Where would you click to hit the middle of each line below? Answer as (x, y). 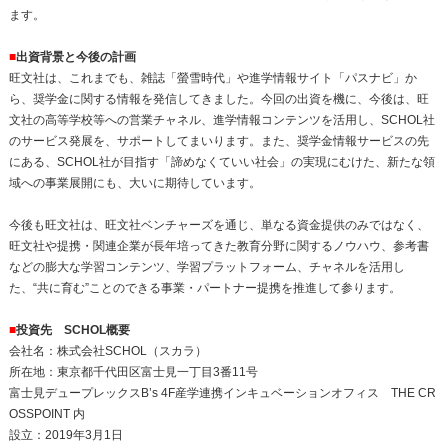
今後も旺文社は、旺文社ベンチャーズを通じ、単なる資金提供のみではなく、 (218, 225)
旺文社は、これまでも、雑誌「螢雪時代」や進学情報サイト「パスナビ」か (212, 78)
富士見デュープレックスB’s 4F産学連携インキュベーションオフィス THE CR (222, 393)
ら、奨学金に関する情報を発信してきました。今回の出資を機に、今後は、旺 (218, 99)
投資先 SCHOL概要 (72, 330)
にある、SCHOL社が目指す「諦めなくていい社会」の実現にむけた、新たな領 (221, 162)
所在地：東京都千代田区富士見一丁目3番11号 (133, 372)
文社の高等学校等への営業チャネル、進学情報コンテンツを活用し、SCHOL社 (221, 120)
